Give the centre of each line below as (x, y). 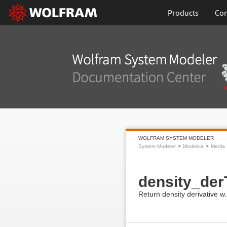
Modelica (193, 146)
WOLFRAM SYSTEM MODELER (176, 138)
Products (183, 13)
